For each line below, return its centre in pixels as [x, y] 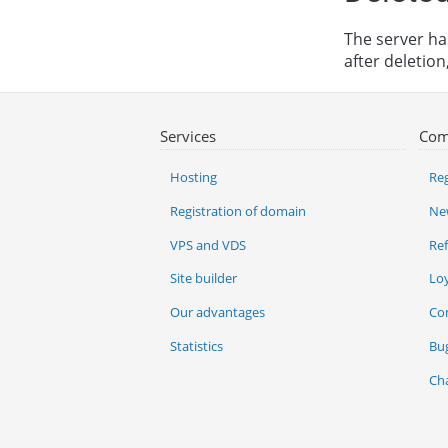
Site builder [203, 278]
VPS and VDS [208, 244]
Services [188, 135]
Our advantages [217, 312]
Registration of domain [238, 210]
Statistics [196, 345]
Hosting [193, 177]
